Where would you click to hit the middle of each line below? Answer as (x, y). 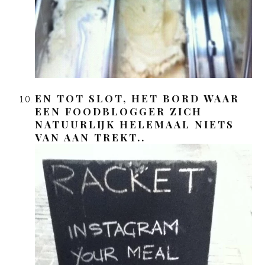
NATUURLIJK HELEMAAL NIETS (135, 125)
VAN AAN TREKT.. (91, 138)
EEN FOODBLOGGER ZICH (119, 112)
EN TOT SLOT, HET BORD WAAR (138, 98)
